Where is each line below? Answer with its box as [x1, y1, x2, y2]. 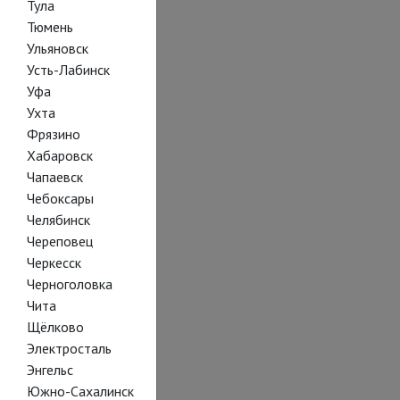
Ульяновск [26, 39, 88, 57]
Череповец [26, 232, 93, 250]
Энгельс [26, 361, 73, 379]
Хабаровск [26, 146, 93, 164]
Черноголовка [26, 275, 112, 293]
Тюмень [26, 18, 73, 36]
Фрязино [26, 125, 80, 143]
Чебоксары [26, 189, 94, 207]
